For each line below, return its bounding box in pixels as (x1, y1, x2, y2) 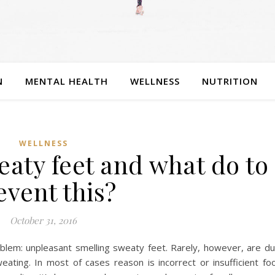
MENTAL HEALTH (25, 75, 108, 87)
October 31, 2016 (10, 214, 77, 227)
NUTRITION (201, 75, 258, 87)
